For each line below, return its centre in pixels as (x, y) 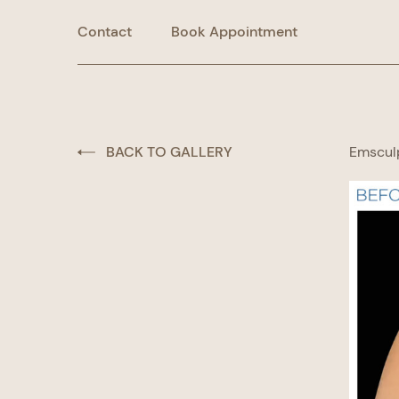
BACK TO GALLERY (169, 152)
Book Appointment (234, 32)
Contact (105, 31)
